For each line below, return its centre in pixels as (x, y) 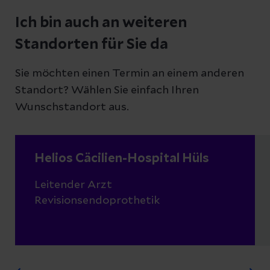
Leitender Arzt (73, 185)
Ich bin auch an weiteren (101, 23)
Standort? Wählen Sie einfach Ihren (107, 90)
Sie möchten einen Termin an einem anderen (130, 74)
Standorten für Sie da (92, 45)
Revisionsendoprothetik (97, 201)
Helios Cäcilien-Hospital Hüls (122, 159)
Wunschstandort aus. (72, 107)
